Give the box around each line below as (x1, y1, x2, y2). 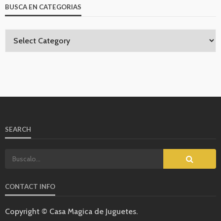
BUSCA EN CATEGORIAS (5, 2, 81, 11)
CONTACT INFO (5, 182, 55, 190)
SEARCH (5, 125, 31, 133)
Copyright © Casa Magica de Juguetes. (5, 206, 138, 216)
